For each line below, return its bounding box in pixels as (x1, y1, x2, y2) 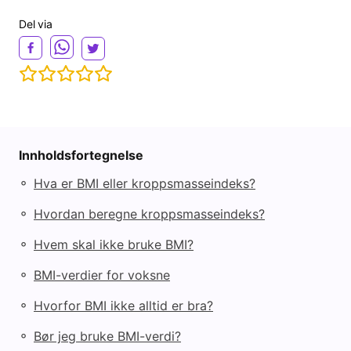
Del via (19, 17, 52, 31)
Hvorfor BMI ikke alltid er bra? (34, 297, 213, 313)
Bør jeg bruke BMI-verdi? (34, 327, 181, 344)
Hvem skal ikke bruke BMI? (34, 236, 194, 252)
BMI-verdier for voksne (34, 266, 170, 283)
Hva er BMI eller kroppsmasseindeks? (34, 175, 255, 191)
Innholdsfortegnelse (19, 147, 143, 164)
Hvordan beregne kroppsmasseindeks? (34, 205, 265, 222)
